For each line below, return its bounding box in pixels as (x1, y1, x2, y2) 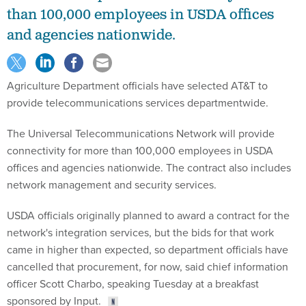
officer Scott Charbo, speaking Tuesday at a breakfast (7, 275, 259, 291)
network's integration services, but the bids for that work (7, 224, 274, 240)
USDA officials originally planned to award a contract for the (7, 207, 290, 223)
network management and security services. (7, 176, 217, 192)
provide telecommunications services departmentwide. (7, 94, 268, 110)
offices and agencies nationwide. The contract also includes (7, 159, 291, 175)
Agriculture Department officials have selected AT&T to (7, 77, 268, 93)
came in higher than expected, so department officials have (7, 241, 288, 257)
